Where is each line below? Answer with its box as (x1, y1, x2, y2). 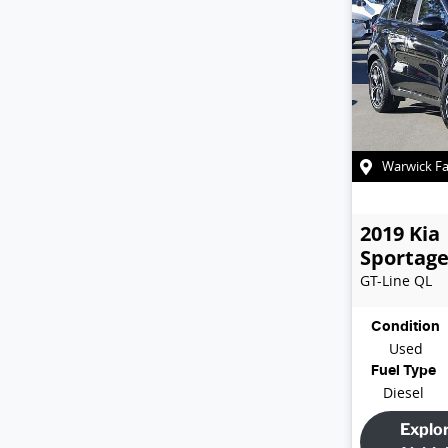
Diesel (383, 382, 424, 402)
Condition (371, 319, 440, 334)
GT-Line (360, 270, 410, 290)
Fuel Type (371, 363, 436, 378)
